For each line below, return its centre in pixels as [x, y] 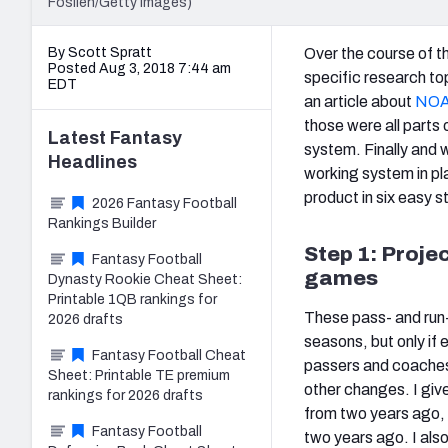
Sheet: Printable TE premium [139, 375]
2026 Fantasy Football [164, 203]
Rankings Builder [102, 223]
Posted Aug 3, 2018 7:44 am [139, 68]
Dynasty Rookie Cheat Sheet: [145, 279]
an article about [359, 101]
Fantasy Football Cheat [169, 355]
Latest [79, 137]
